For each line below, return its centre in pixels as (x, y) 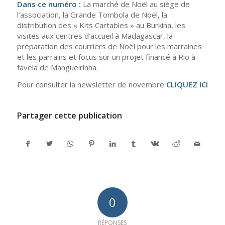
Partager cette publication (69, 115)
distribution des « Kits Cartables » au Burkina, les (101, 25)
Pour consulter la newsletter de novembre (91, 85)
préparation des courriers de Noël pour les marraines (109, 46)
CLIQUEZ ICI (187, 85)
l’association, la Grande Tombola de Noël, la (92, 15)
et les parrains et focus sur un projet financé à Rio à (106, 57)
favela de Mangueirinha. (57, 68)
